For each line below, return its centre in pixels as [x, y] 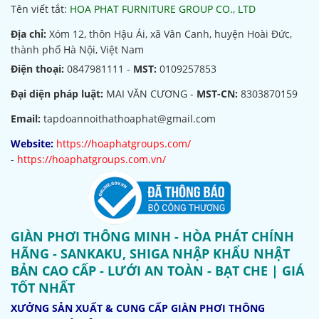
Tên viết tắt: [40, 9]
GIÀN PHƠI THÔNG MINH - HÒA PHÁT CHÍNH [152, 236]
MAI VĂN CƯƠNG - [150, 93]
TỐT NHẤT [43, 287]
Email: [26, 118]
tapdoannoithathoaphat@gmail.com [128, 118]
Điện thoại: [37, 68]
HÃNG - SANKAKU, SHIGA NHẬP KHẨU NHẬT [150, 253]
